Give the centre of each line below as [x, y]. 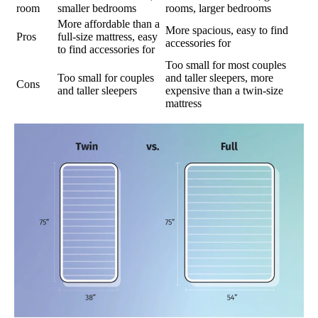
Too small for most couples [226, 65]
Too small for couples [106, 78]
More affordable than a [109, 24]
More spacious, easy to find [227, 31]
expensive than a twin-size [224, 91]
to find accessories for [106, 50]
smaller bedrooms [97, 9]
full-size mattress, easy [108, 37]
